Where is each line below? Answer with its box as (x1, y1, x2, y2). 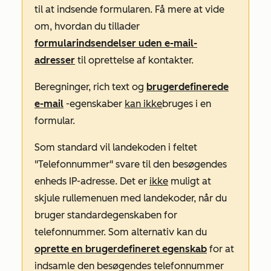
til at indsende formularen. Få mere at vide (34, 4, 224, 15)
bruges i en (162, 98, 211, 109)
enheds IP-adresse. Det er (34, 175, 149, 187)
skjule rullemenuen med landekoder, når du (34, 192, 227, 204)
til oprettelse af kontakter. (75, 54, 194, 66)
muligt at (168, 175, 211, 187)
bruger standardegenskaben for (34, 209, 177, 221)
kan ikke (125, 98, 162, 109)
